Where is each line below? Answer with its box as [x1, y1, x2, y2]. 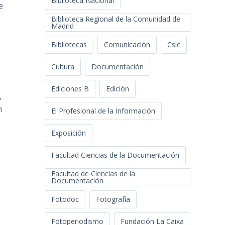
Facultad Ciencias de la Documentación [51, 150, 180, 160]
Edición [106, 84, 130, 94]
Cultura [51, 62, 75, 72]
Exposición [51, 128, 86, 138]
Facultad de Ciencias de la [51, 169, 136, 179]
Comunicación [104, 40, 151, 50]
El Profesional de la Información [51, 106, 156, 116]
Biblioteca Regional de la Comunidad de [51, 14, 181, 24]
